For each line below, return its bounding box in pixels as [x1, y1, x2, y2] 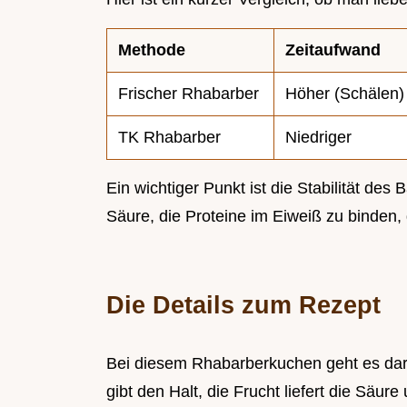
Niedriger [285, 128, 352, 147]
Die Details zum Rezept [106, 291, 381, 320]
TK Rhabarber [118, 128, 221, 147]
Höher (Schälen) [285, 84, 404, 104]
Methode [118, 41, 185, 60]
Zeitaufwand [285, 41, 381, 60]
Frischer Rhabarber [118, 84, 259, 104]
